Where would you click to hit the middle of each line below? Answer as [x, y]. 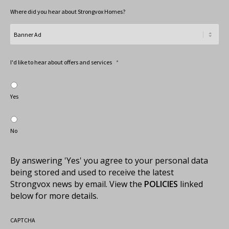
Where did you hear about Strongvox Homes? [68, 12]
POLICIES [161, 184]
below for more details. [54, 196]
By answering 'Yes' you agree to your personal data [109, 161]
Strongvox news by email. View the [77, 184]
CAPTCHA [23, 220]
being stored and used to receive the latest [92, 173]
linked [190, 184]
